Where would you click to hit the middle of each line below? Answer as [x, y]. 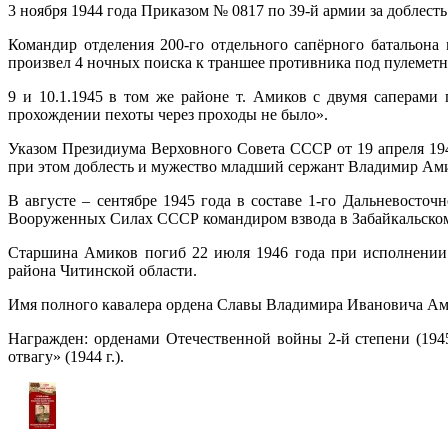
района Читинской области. [102, 270]
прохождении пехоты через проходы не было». [168, 114]
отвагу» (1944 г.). [66, 356]
